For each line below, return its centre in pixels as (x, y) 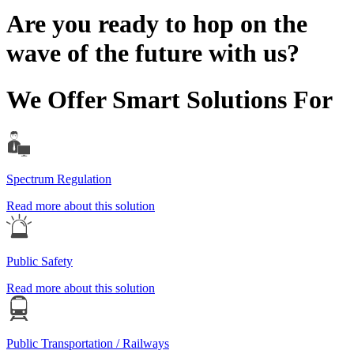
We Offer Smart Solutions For (169, 99)
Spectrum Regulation (59, 179)
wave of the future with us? (153, 53)
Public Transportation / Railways (88, 344)
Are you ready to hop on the (157, 24)
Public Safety (40, 262)
